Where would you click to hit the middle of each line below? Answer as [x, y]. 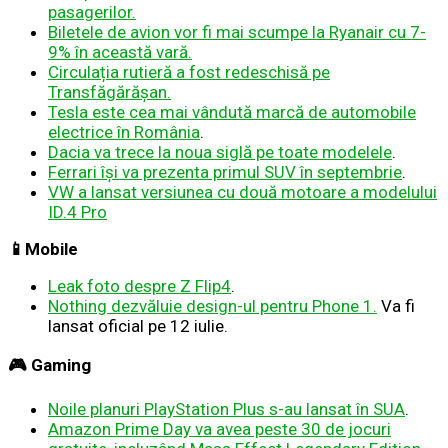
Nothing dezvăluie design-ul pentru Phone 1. [212, 305]
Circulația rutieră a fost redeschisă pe [189, 71]
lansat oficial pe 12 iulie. [138, 325]
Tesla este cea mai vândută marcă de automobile [232, 111]
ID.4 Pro [77, 211]
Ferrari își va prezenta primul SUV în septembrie [225, 171]
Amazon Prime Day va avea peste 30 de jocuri [219, 428]
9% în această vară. [120, 51]
